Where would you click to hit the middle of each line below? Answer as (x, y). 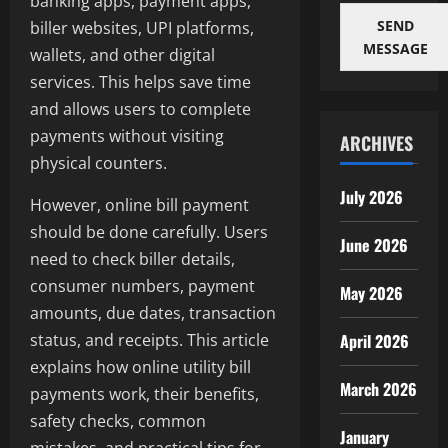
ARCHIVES (376, 143)
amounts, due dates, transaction (153, 313)
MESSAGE (395, 48)
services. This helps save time (140, 82)
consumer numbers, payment (142, 286)
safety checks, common (118, 421)
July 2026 (371, 197)
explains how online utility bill (140, 367)
